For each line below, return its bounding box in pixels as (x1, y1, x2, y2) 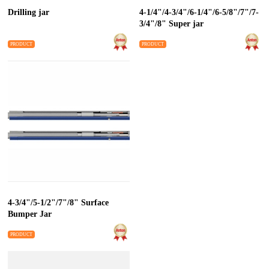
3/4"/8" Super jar (169, 19, 204, 28)
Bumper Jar (8, 209, 52, 219)
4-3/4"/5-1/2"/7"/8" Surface (8, 198, 82, 207)
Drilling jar (8, 7, 50, 17)
